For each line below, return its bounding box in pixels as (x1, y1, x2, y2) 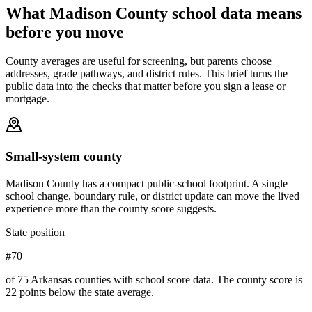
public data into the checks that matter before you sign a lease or (6, 80, 286, 93)
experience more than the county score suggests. (6, 202, 217, 214)
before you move (6, 22, 124, 41)
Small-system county (6, 149, 123, 164)
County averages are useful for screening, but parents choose (6, 55, 272, 68)
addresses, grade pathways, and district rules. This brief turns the (6, 68, 288, 80)
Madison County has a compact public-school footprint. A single (6, 177, 288, 189)
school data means (168, 3, 302, 22)
